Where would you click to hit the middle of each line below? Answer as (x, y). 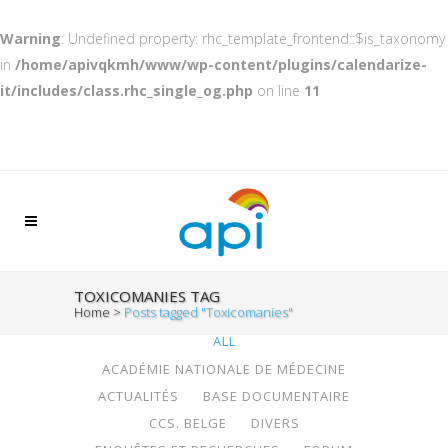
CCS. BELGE (187, 423)
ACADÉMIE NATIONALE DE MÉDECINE (224, 368)
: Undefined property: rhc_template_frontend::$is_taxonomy (253, 38)
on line (278, 90)
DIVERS (275, 423)
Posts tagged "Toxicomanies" (208, 312)
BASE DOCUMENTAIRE (276, 395)
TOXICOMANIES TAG (147, 296)
